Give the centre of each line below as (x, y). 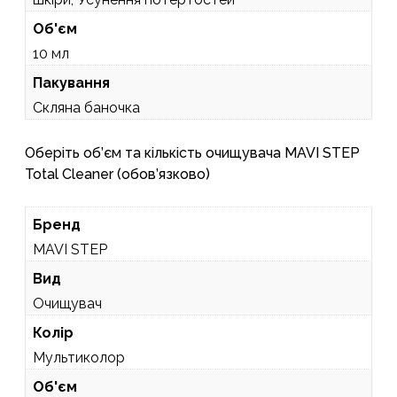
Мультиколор (79, 357)
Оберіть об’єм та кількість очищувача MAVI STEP (192, 152)
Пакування (71, 82)
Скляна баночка (86, 107)
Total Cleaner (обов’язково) (117, 174)
